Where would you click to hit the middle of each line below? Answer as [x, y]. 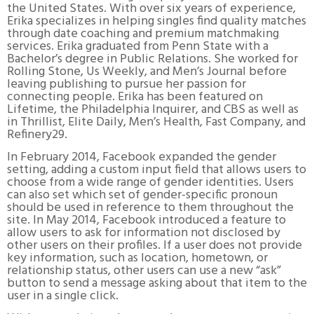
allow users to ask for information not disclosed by [144, 233]
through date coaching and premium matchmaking [143, 34]
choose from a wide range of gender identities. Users [150, 182]
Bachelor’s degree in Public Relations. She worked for [152, 59]
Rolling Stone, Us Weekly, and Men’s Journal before [147, 71]
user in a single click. [63, 296]
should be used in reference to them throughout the [150, 207]
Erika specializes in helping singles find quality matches [157, 21]
